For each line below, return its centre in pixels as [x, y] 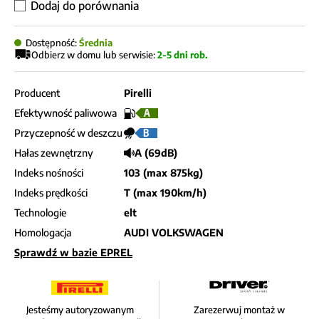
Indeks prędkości [51, 193]
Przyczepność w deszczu [68, 133]
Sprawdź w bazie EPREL [73, 252]
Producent [37, 93]
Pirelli [138, 93]
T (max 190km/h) [165, 193]
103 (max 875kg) [163, 173]
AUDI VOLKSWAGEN [174, 232]
